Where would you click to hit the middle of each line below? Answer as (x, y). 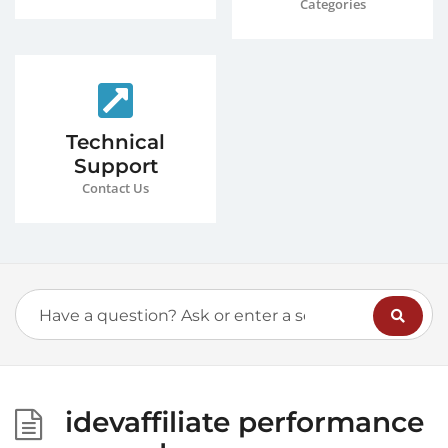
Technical (115, 142)
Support (115, 166)
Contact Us (115, 188)
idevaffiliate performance (244, 422)
